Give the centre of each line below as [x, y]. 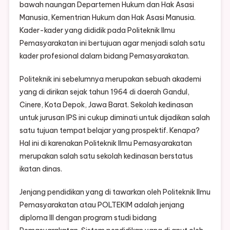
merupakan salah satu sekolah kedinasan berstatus [106, 156]
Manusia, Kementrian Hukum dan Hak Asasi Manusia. [107, 18]
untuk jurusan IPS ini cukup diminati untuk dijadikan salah [114, 118]
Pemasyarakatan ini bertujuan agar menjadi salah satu [112, 43]
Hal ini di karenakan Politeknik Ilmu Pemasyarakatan [106, 143]
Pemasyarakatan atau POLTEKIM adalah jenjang [102, 205]
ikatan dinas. [41, 169]
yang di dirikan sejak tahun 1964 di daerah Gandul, [104, 92]
